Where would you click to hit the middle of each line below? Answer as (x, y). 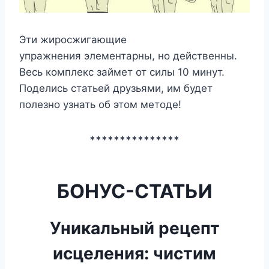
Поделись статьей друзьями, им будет (116, 88)
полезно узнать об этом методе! (100, 104)
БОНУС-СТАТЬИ (134, 191)
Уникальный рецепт (134, 228)
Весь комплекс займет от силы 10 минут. (122, 72)
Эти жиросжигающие (73, 39)
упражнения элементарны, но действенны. (128, 56)
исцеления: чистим (134, 253)
